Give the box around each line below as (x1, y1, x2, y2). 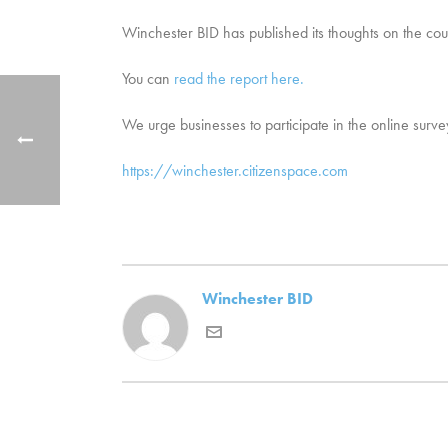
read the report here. (174, 68, 304, 89)
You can (122, 68, 174, 89)
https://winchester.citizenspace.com (122, 160, 348, 181)
